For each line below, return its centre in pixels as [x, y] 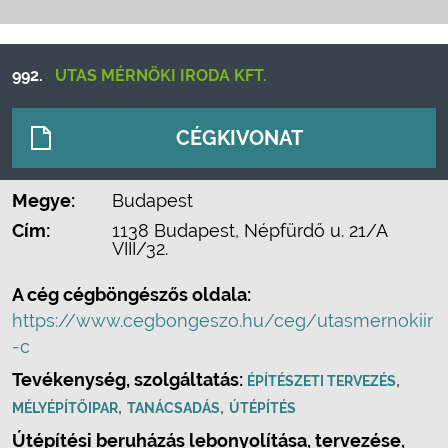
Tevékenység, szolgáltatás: [129, 379]
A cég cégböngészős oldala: [131, 294]
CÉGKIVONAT [239, 138]
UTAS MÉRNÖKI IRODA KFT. [161, 75]
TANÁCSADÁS [173, 408]
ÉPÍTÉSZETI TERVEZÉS [321, 381]
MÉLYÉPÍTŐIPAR [65, 408]
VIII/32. [140, 248]
